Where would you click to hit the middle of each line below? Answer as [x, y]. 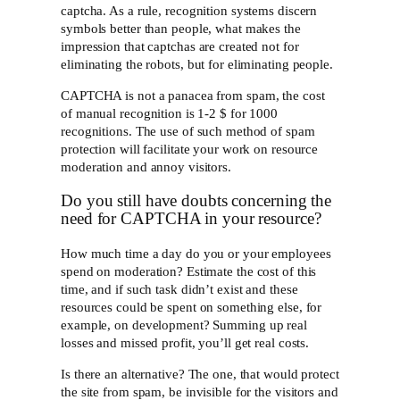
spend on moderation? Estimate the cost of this [189, 271]
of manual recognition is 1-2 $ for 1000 [170, 113]
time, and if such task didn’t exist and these [179, 289]
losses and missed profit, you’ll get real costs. [185, 342]
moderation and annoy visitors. [146, 167]
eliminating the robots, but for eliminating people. [197, 65]
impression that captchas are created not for [180, 47]
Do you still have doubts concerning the [196, 201]
